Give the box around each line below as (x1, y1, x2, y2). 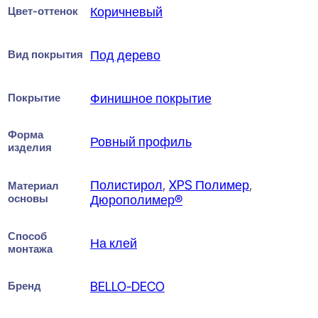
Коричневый (90, 4, 163, 19)
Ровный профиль (90, 133, 192, 149)
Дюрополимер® (90, 192, 182, 207)
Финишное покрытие (90, 90, 212, 106)
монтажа (8, 241, 53, 256)
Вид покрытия (8, 47, 83, 61)
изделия (8, 140, 52, 154)
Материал (8, 178, 59, 192)
